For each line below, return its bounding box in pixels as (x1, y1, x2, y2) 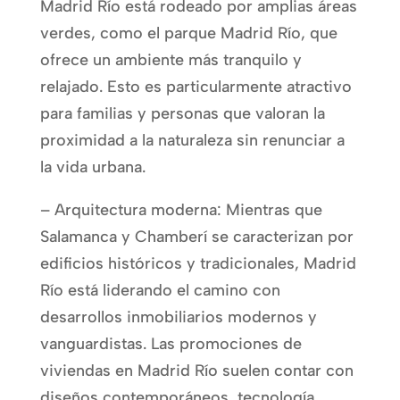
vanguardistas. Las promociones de (39, 333, 302, 354)
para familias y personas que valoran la (39, 103, 325, 123)
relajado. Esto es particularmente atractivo (39, 76, 352, 96)
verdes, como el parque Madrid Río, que (39, 22, 337, 43)
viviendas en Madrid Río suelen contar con (39, 360, 354, 380)
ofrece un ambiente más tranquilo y (39, 49, 302, 70)
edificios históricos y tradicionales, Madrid (39, 253, 356, 273)
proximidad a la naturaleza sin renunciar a (39, 129, 345, 150)
